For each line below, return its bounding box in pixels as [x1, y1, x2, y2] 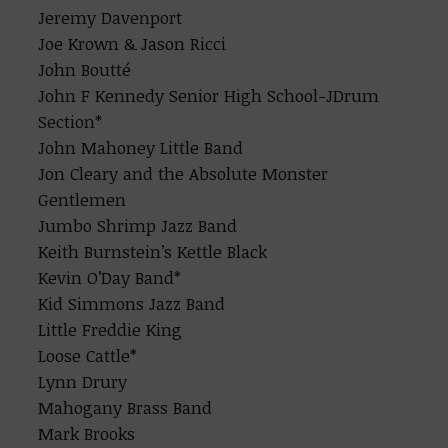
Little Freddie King [38, 318, 183, 341]
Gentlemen [38, 188, 127, 211]
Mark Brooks [38, 422, 136, 445]
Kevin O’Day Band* [38, 266, 182, 289]
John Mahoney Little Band [38, 136, 244, 159]
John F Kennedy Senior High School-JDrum [38, 84, 380, 107]
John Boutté [38, 58, 132, 81]
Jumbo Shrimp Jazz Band [38, 214, 238, 237]
